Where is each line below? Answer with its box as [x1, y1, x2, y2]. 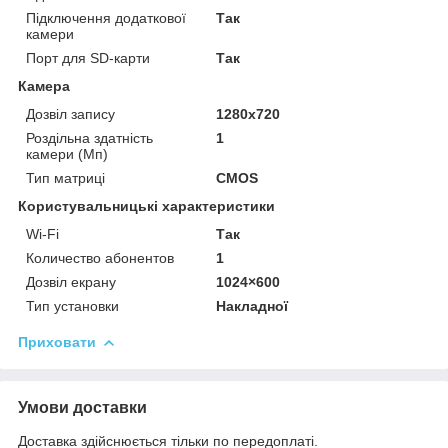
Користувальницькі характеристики [18, 197, 275, 214]
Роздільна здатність [26, 129, 153, 146]
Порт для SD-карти [26, 49, 150, 66]
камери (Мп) [26, 145, 108, 162]
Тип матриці [26, 169, 105, 186]
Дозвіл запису [26, 105, 115, 122]
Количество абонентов [26, 249, 174, 266]
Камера [18, 77, 70, 94]
